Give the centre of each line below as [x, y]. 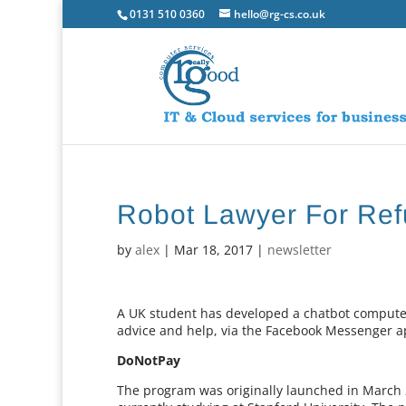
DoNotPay [149, 360]
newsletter [300, 250]
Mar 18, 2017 [214, 250]
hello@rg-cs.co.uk [280, 14]
